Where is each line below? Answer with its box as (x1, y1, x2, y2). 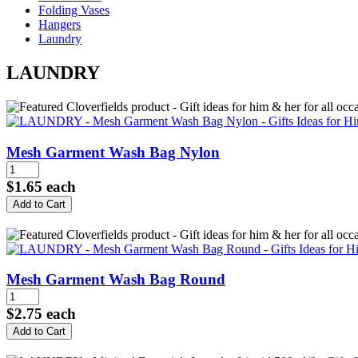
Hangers (38, 18, 81, 32)
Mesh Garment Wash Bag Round (6, 271, 225, 288)
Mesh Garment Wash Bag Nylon (6, 143, 220, 161)
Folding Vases (38, 3, 109, 18)
